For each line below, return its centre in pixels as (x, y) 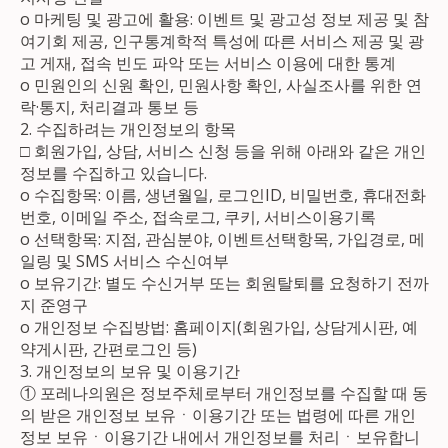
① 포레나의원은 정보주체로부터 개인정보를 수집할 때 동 (224, 392)
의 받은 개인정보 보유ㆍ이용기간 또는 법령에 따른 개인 (218, 414)
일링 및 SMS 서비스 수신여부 (125, 260)
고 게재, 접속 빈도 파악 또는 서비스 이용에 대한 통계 (208, 62)
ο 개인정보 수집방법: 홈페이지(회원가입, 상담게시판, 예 (219, 326)
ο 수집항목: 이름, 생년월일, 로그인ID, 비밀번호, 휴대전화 (223, 194)
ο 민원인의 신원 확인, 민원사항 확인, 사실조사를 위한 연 (221, 84)
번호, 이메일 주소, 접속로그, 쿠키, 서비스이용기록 (198, 216)
